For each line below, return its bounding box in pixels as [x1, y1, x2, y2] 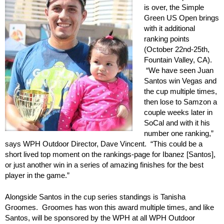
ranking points [143, 34, 189, 43]
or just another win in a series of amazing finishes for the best [5, 160, 203, 169]
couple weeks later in [143, 107, 212, 116]
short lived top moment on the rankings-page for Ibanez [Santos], [5, 149, 215, 158]
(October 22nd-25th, [143, 44, 209, 53]
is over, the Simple [143, 2, 204, 11]
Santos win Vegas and [143, 76, 216, 85]
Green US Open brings [143, 13, 219, 22]
